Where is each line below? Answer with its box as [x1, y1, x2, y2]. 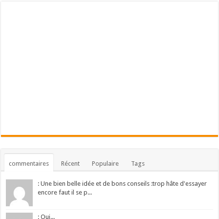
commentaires [9, 159, 49, 167]
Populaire [92, 159, 119, 167]
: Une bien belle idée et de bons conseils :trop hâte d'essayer [38, 179, 207, 187]
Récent [61, 159, 80, 167]
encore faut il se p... [38, 188, 92, 196]
